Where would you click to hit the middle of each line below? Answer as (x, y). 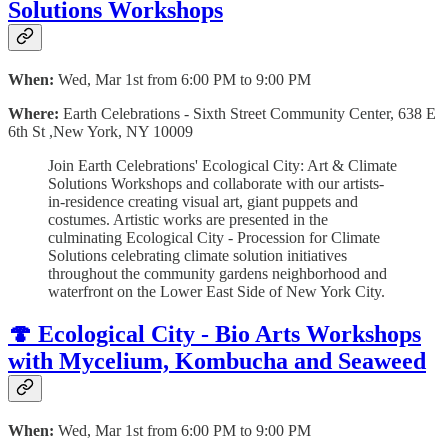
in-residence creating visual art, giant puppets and (203, 202)
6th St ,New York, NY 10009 (100, 132)
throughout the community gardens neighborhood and (217, 274)
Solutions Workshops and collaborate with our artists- (216, 184)
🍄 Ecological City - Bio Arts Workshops (214, 334)
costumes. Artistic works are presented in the (188, 220)
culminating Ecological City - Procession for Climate (214, 238)
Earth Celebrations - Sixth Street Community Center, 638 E (249, 114)
